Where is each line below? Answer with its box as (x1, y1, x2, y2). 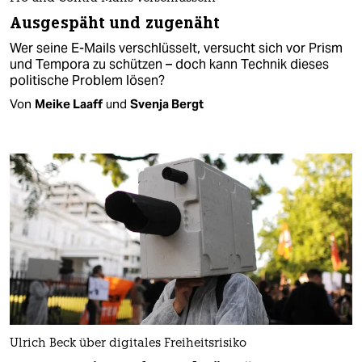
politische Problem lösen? (10, 71, 165, 89)
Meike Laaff (35, 95, 103, 112)
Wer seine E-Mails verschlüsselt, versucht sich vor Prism (10, 39, 343, 57)
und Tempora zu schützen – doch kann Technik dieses (10, 55, 329, 73)
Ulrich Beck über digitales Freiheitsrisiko (10, 338, 246, 351)
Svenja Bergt (130, 95, 204, 112)
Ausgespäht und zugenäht (10, 12, 221, 33)
